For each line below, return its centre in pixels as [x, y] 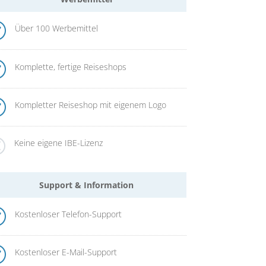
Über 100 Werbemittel [57, 28]
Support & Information [86, 185]
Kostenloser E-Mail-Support [66, 252]
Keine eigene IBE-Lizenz [59, 142]
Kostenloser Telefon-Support [69, 214]
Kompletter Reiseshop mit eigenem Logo [91, 104]
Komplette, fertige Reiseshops [71, 66]
